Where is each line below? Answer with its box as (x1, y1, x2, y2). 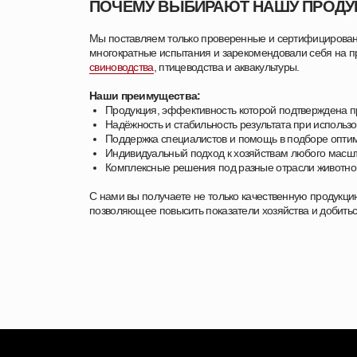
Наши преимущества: (89, 89, 201, 102)
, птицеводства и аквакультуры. (153, 61, 300, 73)
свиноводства (89, 61, 154, 73)
